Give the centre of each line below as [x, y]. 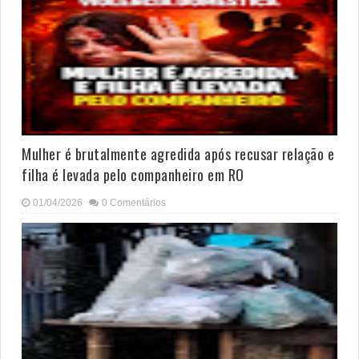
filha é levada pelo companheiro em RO [133, 175]
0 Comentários [134, 203]
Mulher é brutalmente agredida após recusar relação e [178, 154]
